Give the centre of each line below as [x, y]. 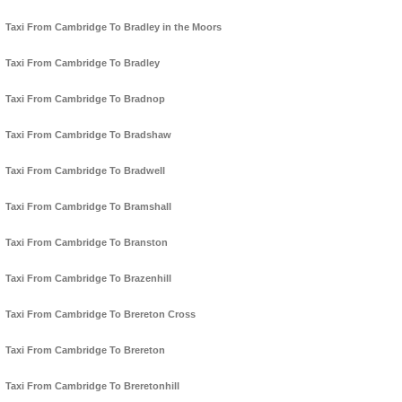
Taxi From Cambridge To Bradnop [85, 99]
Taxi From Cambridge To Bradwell [85, 171]
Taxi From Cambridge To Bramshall [88, 207]
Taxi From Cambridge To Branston [87, 243]
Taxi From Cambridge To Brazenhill [88, 279]
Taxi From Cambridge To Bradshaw [88, 135]
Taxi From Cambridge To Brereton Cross [100, 315]
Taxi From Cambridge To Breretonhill [92, 386]
